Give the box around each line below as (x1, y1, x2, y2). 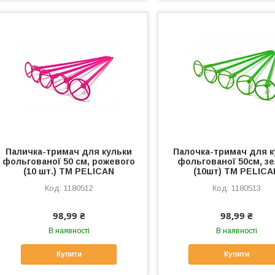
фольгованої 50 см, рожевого (2, 156, 136, 166)
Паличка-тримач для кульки (6, 146, 133, 157)
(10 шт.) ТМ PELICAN (23, 166, 115, 176)
